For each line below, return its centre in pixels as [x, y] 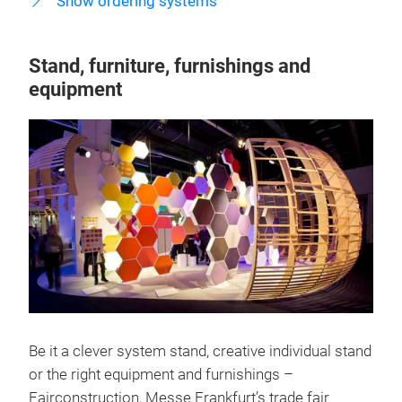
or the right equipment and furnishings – [161, 374]
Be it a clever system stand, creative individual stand [200, 351]
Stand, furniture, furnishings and [170, 66]
